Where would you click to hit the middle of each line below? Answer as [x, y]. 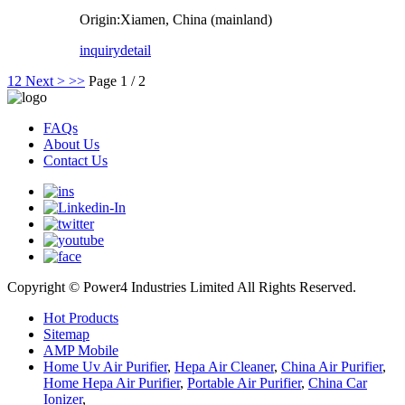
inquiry [100, 50]
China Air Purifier [332, 366]
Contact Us [75, 160]
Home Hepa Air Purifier [112, 382]
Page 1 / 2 [117, 80]
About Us [71, 144]
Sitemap [66, 334]
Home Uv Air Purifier [105, 366]
